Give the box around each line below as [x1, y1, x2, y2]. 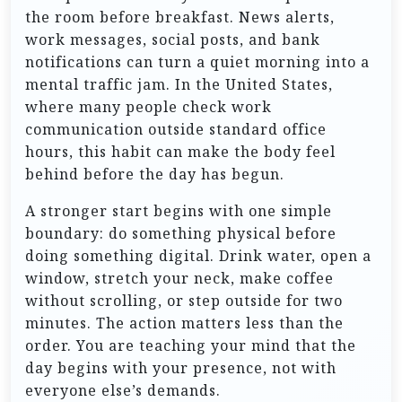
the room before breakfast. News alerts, [25, 6, 335, 27]
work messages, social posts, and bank [25, 29, 320, 49]
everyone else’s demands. [25, 380, 221, 400]
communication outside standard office [25, 118, 327, 139]
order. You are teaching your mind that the [25, 335, 356, 355]
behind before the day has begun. [25, 163, 284, 184]
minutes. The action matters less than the [25, 312, 344, 333]
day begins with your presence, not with [25, 357, 336, 378]
